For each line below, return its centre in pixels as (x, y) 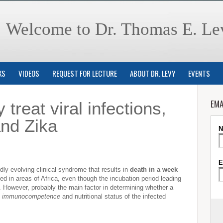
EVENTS (199, 73)
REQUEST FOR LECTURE (85, 73)
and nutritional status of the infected (113, 196)
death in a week (154, 169)
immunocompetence (31, 196)
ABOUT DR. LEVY (153, 73)
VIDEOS (29, 73)
